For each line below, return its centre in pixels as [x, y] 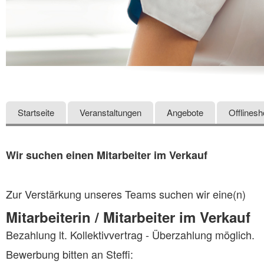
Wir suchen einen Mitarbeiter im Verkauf [107, 155]
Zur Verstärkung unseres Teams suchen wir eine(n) [126, 194]
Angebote [185, 112]
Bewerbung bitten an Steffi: [70, 254]
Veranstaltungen [110, 112]
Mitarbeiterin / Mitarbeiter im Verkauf [128, 217]
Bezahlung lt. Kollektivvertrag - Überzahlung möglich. [130, 234]
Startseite [36, 112]
